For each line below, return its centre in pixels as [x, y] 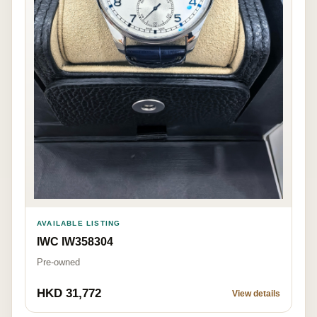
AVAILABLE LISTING [79, 224]
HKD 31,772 [69, 294]
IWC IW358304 [75, 242]
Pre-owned [58, 263]
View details [256, 294]
